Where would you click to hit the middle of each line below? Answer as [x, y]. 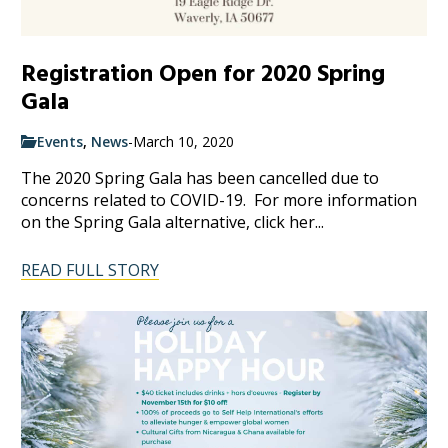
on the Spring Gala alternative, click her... [173, 221]
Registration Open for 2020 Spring [203, 73]
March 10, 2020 [184, 141]
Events [60, 141]
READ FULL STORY [90, 269]
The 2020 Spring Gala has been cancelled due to [200, 177]
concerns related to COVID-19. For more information [219, 199]
